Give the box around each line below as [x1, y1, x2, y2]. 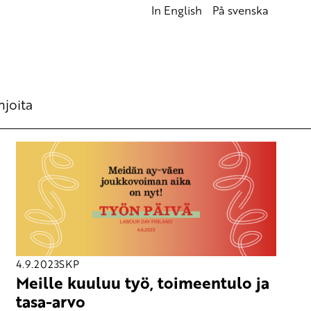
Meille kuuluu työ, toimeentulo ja [16, 271, 270, 295]
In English [151, 2, 203, 19]
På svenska [212, 2, 269, 19]
